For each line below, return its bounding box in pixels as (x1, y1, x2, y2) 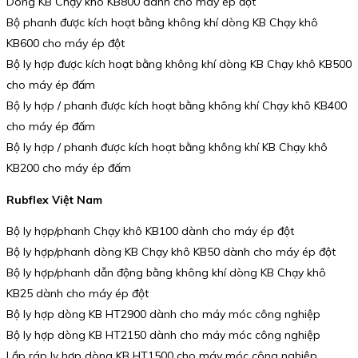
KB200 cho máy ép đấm (6, 161, 131, 176)
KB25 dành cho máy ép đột (6, 286, 149, 301)
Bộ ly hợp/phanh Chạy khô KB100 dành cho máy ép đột (6, 224, 294, 239)
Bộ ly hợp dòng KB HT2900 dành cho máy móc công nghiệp (6, 307, 320, 322)
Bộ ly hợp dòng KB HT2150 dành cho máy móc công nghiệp (6, 328, 320, 343)
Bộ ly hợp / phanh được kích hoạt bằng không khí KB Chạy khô (6, 140, 328, 155)
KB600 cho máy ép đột (6, 36, 125, 51)
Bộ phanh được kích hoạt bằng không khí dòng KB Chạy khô (6, 15, 318, 30)
